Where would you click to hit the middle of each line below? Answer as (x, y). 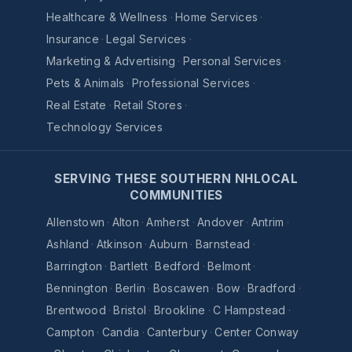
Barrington (75, 266)
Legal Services (147, 39)
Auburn (169, 244)
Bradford (271, 288)
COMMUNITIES (176, 196)
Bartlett (129, 266)
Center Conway (257, 332)
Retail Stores (148, 105)
